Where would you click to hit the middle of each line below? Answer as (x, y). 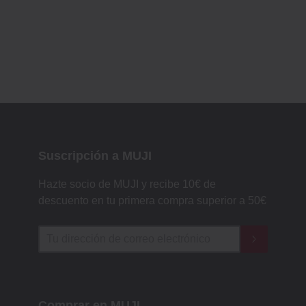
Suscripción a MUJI (95, 155)
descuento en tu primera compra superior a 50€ (152, 200)
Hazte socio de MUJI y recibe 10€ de (127, 184)
